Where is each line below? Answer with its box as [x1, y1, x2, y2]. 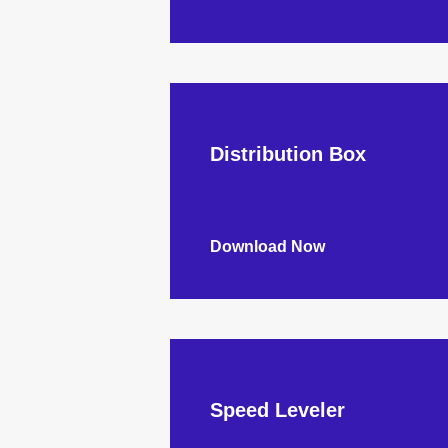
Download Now [209, 238, 325, 255]
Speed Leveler [209, 399, 345, 421]
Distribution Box [209, 143, 366, 165]
